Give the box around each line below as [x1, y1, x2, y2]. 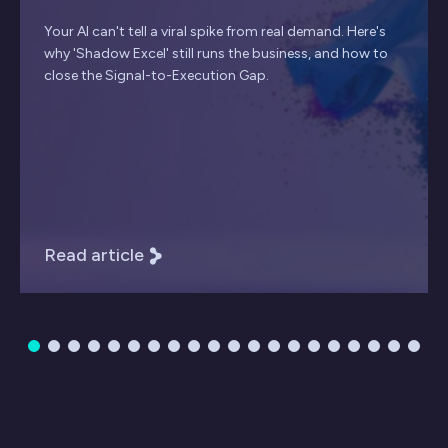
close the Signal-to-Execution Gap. [44, 67, 269, 85]
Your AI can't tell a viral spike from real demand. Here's [44, 23, 386, 41]
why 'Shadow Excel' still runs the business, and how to [44, 45, 388, 63]
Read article [44, 244, 144, 267]
